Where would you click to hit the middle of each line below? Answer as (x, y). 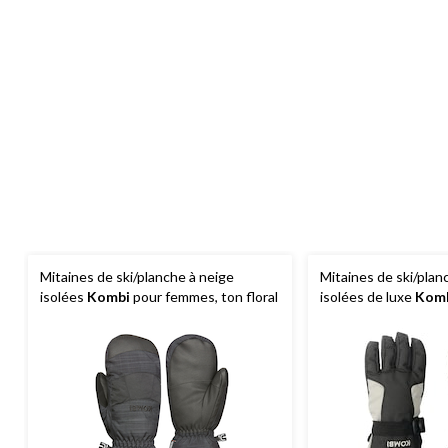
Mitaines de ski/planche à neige (137, 277)
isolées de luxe (367, 297)
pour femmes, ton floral (204, 297)
